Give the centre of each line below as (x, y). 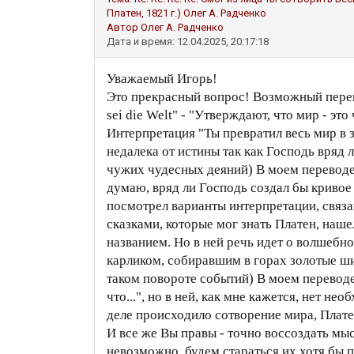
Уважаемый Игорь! (162, 79)
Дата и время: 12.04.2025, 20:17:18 (188, 41)
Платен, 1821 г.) (144, 13)
